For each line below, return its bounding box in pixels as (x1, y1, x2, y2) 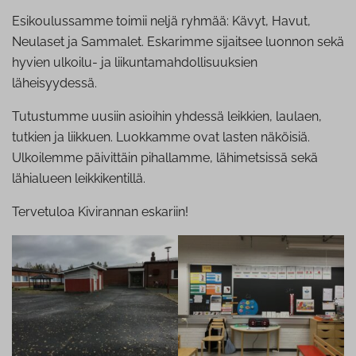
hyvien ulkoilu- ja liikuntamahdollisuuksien (12, 54, 257, 70)
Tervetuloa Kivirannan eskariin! (12, 203, 188, 219)
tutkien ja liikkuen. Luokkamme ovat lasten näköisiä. (12, 129, 310, 145)
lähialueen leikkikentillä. (12, 170, 145, 186)
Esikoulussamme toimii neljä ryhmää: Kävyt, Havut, (12, 13, 311, 29)
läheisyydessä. (12, 75, 97, 91)
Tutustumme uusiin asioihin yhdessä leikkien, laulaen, (12, 108, 322, 124)
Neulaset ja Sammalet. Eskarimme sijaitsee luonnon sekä (12, 33, 344, 49)
